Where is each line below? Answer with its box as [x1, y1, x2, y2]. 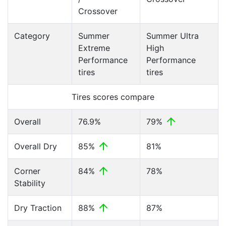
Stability [14, 178, 45, 188]
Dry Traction [14, 203, 62, 213]
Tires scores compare [72, 92, 154, 102]
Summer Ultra [146, 31, 199, 41]
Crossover [78, 6, 118, 16]
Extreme [78, 43, 110, 53]
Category [14, 31, 50, 41]
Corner [14, 166, 40, 176]
